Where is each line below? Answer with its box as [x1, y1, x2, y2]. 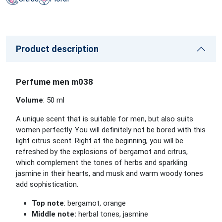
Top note [32, 199, 64, 208]
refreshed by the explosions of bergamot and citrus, [16, 147, 188, 156]
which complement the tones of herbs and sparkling [16, 158, 187, 167]
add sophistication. [16, 180, 78, 189]
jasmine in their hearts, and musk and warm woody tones [16, 169, 203, 178]
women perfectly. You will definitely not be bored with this [16, 125, 206, 134]
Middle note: [32, 210, 76, 219]
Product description [16, 44, 99, 54]
